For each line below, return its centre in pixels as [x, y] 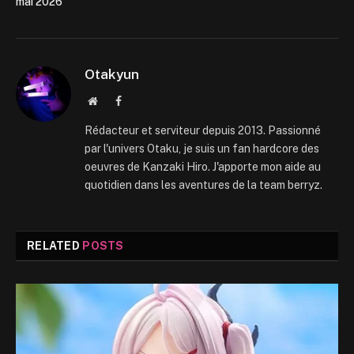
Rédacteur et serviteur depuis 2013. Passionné [203, 130]
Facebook [142, 100]
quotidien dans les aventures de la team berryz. [203, 185]
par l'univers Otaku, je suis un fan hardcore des [202, 148]
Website [114, 100]
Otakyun [112, 74]
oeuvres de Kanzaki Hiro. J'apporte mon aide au [203, 166]
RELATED [55, 245]
